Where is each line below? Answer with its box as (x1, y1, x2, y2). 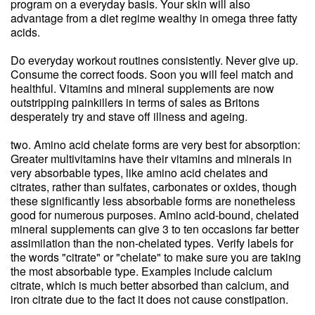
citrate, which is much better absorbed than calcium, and (11, 277, 289, 293)
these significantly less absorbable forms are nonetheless (11, 193, 295, 209)
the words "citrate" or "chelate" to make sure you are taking (11, 249, 301, 265)
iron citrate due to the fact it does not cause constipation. (11, 291, 288, 307)
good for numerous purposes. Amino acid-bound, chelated (11, 207, 299, 223)
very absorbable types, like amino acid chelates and (11, 165, 268, 181)
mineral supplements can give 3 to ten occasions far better (11, 221, 299, 237)
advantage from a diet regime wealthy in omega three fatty (11, 10, 297, 26)
